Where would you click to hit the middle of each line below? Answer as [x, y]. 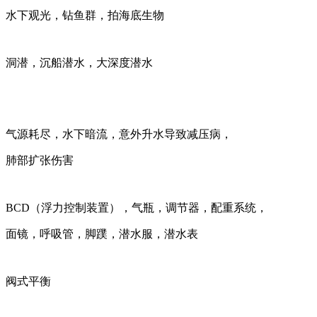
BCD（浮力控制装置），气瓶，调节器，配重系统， [137, 208]
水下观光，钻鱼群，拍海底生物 [85, 16]
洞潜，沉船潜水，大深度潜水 [79, 63]
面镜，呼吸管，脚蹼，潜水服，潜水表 [102, 234]
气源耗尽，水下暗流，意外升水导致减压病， [119, 134]
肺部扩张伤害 [40, 161]
